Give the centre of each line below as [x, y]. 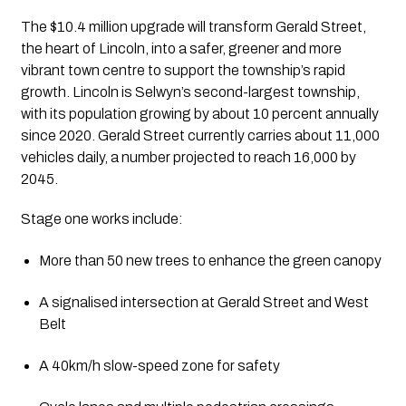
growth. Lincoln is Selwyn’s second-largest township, [190, 92]
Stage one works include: [101, 218]
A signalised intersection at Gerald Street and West [203, 302]
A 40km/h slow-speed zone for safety [159, 365]
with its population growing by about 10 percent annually [199, 113]
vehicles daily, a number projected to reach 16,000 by [188, 157]
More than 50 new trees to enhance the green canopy [210, 260]
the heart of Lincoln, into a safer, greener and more [181, 48]
